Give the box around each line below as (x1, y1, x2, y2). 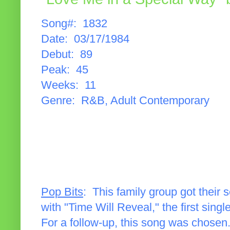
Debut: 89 (41, 48, 92, 61)
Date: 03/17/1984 (41, 32, 129, 45)
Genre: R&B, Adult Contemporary (41, 94, 209, 107)
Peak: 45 (41, 63, 88, 76)
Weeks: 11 (41, 79, 96, 91)
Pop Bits (41, 185, 83, 198)
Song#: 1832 (41, 17, 107, 30)
